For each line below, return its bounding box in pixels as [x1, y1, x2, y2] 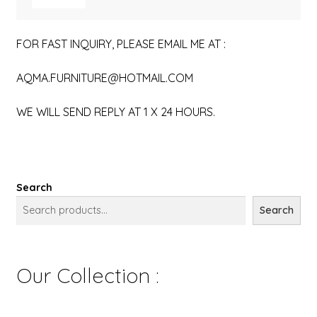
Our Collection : [16, 262, 158, 288]
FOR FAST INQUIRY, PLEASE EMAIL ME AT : [16, 37, 226, 52]
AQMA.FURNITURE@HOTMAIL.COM [16, 71, 193, 86]
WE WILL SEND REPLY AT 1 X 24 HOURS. [16, 104, 215, 119]
